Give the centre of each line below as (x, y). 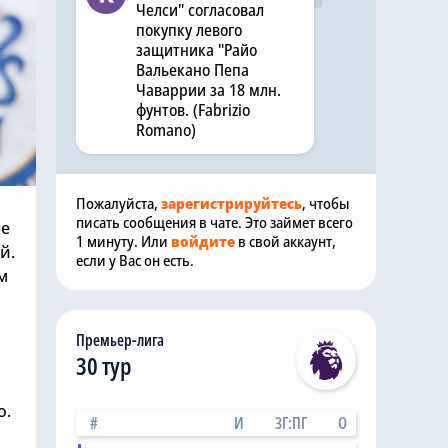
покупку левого (189, 30)
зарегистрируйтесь (231, 203)
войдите (203, 241)
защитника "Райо (196, 50)
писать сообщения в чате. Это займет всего (214, 222)
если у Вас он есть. (135, 260)
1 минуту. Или (123, 241)
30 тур (104, 365)
